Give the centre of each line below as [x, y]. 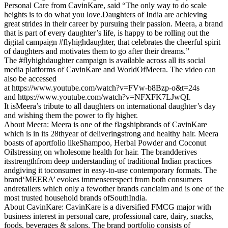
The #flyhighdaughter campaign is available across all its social [105, 60]
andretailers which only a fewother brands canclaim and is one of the [114, 188]
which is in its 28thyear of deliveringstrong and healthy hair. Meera [111, 133]
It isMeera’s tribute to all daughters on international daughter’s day [110, 106]
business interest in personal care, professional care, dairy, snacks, [109, 216]
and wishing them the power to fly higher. [71, 115]
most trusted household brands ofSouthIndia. [76, 197]
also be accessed [30, 78]
